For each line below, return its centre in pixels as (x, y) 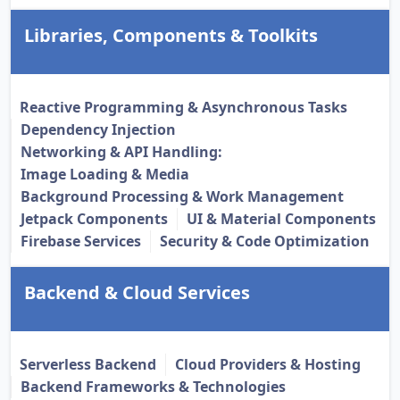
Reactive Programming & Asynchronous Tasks (183, 108)
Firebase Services (81, 242)
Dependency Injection (98, 130)
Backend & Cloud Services (137, 293)
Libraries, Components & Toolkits (171, 36)
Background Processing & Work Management (182, 197)
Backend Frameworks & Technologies (153, 387)
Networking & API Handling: (121, 152)
